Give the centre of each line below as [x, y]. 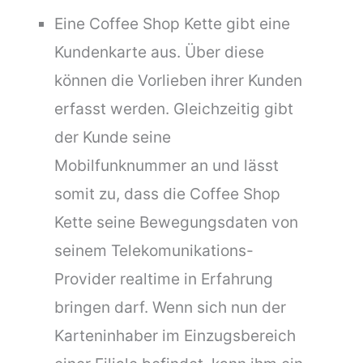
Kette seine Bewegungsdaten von [177, 222]
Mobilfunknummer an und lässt [167, 165]
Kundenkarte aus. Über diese [160, 51]
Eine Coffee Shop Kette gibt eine [173, 23]
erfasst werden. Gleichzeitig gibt [174, 108]
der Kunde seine [113, 137]
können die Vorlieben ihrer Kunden [179, 80]
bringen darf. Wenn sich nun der [171, 307]
